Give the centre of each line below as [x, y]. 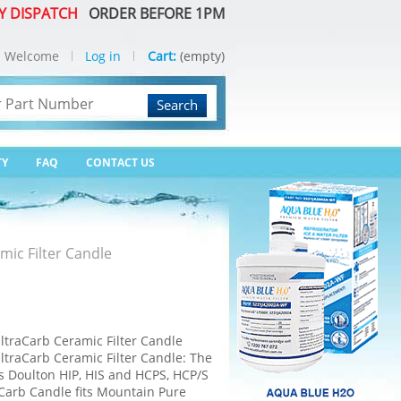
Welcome [32, 56]
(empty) [202, 56]
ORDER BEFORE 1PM [153, 13]
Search [177, 105]
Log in [103, 56]
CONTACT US [120, 162]
